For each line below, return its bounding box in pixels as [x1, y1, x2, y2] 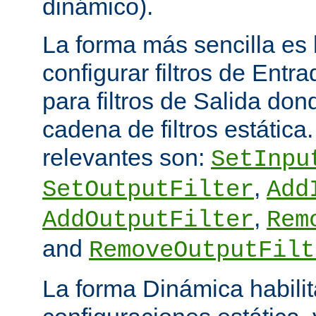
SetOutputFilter [42, 176, 254, 203]
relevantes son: [42, 143, 211, 171]
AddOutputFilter [42, 206, 254, 233]
